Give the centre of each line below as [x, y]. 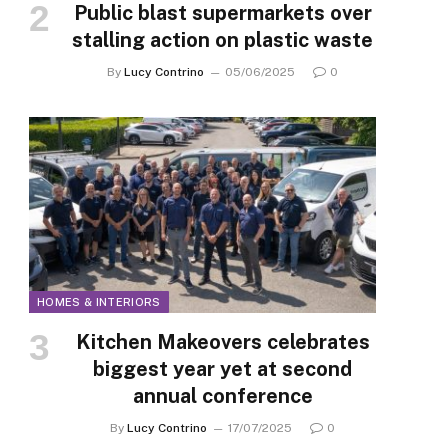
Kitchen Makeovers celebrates [222, 341]
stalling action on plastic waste [222, 40]
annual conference [222, 395]
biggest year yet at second [222, 368]
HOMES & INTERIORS [99, 301]
